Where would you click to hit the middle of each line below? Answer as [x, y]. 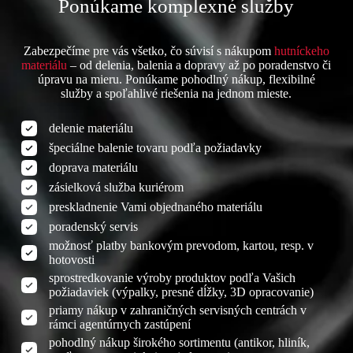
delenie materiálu [91, 128]
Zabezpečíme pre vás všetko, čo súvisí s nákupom [149, 51]
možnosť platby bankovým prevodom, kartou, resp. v [181, 246]
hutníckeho [301, 51]
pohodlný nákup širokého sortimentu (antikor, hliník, [179, 343]
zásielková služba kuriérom [116, 188]
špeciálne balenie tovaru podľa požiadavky [155, 148]
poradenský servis [93, 227]
